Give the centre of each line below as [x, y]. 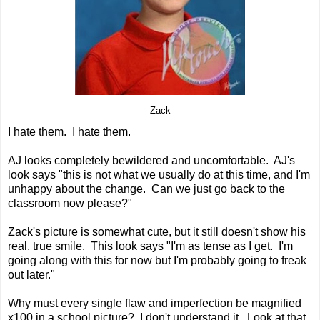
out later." [31, 274]
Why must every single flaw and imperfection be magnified [155, 303]
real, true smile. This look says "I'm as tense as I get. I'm [150, 246]
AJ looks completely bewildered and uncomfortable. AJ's [151, 160]
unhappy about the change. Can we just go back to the [146, 189]
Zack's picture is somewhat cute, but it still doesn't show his [157, 231]
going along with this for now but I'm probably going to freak [157, 260]
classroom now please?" [71, 203]
